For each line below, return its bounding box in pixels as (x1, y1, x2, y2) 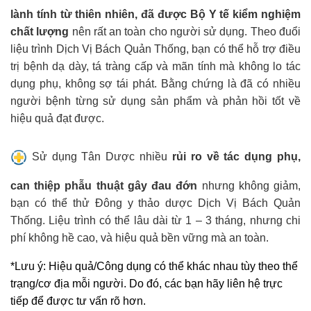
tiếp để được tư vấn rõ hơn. (10, 294, 146, 307)
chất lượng (10, 26, 69, 38)
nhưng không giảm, (197, 179, 301, 192)
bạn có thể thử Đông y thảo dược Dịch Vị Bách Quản (10, 196, 301, 209)
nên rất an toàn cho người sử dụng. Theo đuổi (69, 26, 301, 38)
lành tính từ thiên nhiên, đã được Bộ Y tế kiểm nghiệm (10, 8, 301, 21)
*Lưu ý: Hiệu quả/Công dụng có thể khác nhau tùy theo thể (10, 260, 298, 272)
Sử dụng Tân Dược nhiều (31, 151, 168, 163)
